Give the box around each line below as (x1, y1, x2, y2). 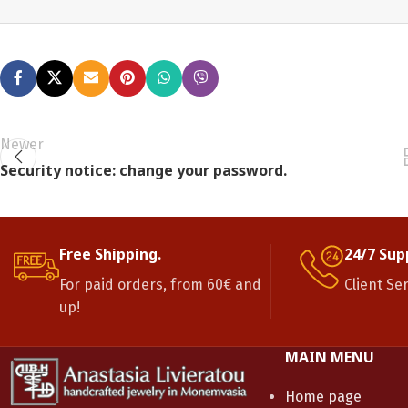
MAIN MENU (284, 346, 374, 367)
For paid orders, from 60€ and (59, 275, 261, 293)
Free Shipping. (59, 243, 161, 264)
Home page (284, 387, 362, 405)
